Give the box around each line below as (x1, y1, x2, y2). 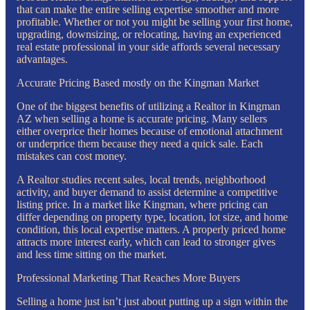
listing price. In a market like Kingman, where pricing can (17, 198, 268, 210)
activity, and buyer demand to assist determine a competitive (17, 185, 277, 198)
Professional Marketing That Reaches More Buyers (17, 271, 240, 284)
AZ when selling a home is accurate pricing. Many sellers (17, 112, 267, 125)
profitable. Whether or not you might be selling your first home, (17, 15, 293, 28)
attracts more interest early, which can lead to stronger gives (17, 235, 275, 248)
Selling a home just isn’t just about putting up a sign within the (17, 295, 288, 307)
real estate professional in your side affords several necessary (17, 40, 280, 53)
